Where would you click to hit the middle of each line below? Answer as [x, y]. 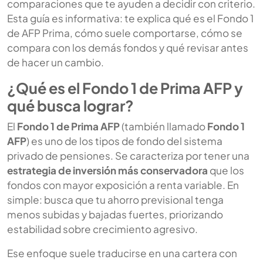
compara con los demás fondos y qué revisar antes [128, 47]
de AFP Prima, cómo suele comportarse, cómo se [125, 33]
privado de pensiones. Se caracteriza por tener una [128, 155]
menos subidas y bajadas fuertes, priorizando [115, 214]
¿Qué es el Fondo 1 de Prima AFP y [125, 88]
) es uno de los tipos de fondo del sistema [124, 141]
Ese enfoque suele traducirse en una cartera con [122, 253]
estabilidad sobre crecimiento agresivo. [102, 229]
